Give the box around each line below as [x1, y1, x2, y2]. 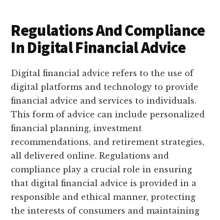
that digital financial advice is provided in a [11, 178, 197, 189]
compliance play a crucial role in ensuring [11, 165, 192, 175]
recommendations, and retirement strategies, [11, 137, 205, 147]
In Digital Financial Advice [11, 38, 186, 58]
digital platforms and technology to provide [11, 82, 199, 92]
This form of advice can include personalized [11, 110, 205, 120]
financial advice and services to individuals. [11, 96, 197, 106]
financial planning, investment [11, 123, 142, 134]
